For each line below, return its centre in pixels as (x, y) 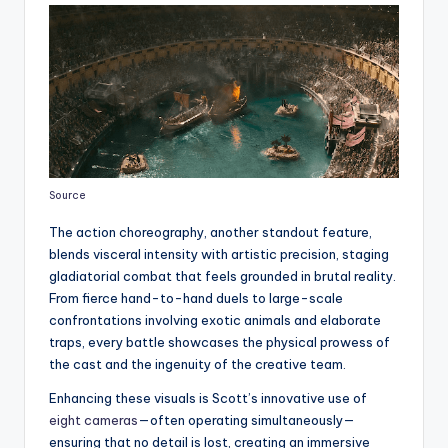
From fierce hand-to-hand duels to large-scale (196, 297)
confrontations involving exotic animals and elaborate (215, 319)
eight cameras (93, 419)
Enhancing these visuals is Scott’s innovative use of (208, 397)
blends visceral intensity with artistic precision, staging (219, 253)
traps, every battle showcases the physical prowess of (219, 341)
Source (67, 195)
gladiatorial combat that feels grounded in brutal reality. (222, 275)
